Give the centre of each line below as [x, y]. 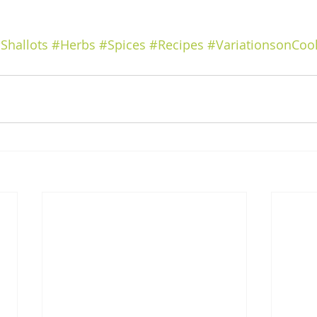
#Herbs [74, 44]
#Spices [122, 44]
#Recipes [177, 44]
